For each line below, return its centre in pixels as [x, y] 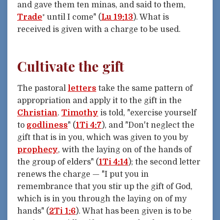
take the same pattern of [144, 88]
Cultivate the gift [71, 66]
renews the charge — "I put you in [83, 174]
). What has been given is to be [134, 211]
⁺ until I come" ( [72, 17]
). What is [151, 17]
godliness [47, 125]
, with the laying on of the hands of [125, 150]
